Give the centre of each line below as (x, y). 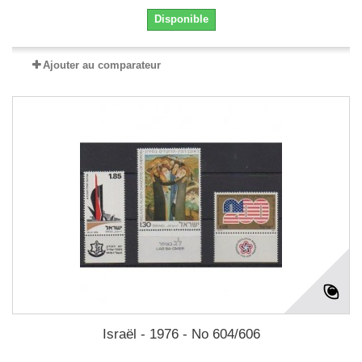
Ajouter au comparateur (102, 65)
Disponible (181, 19)
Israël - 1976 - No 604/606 (181, 334)
